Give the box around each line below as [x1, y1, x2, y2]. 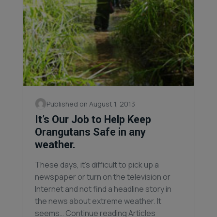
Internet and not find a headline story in [35, 184, 171, 194]
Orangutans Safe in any [35, 126, 146, 138]
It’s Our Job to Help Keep [35, 113, 151, 125]
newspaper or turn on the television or [35, 171, 170, 182]
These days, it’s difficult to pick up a [35, 159, 159, 170]
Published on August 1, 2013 [46, 99, 135, 108]
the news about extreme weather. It [35, 196, 161, 206]
